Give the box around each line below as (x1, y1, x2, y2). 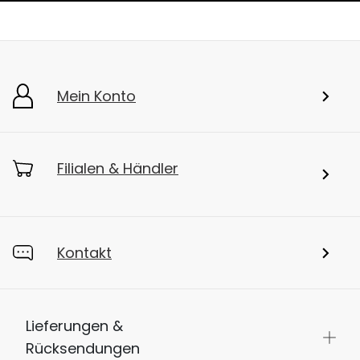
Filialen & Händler (57, 158, 178, 179)
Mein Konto (57, 86, 136, 107)
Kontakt (57, 243, 112, 264)
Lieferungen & (26, 316, 127, 337)
